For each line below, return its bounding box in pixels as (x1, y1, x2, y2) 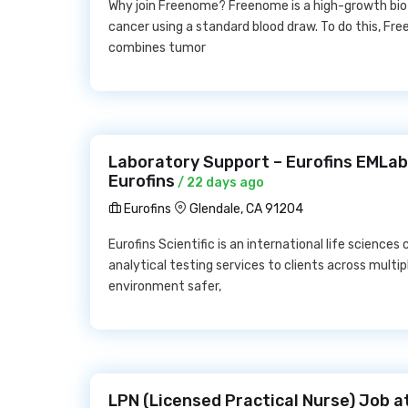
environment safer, (108, 279, 221, 294)
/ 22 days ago (175, 175, 264, 190)
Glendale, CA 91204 (189, 201, 303, 217)
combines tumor (108, 40, 206, 56)
